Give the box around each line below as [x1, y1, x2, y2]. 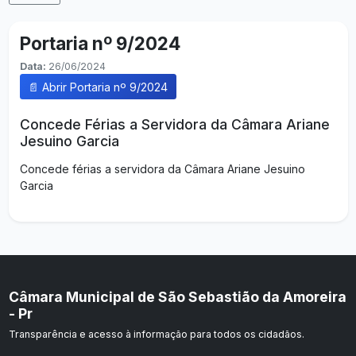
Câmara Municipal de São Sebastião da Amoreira [8, 288, 346, 305]
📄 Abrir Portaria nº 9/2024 [28, 79, 168, 94]
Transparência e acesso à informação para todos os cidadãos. [8, 328, 304, 340]
